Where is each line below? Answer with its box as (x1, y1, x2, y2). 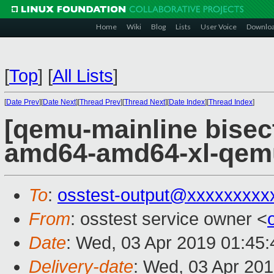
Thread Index (209, 98, 253, 106)
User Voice (201, 22, 237, 31)
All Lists (53, 66, 113, 86)
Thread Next (124, 98, 165, 106)
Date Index (169, 98, 205, 106)
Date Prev (6, 98, 39, 106)
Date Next (43, 98, 76, 106)
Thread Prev (80, 98, 120, 106)
